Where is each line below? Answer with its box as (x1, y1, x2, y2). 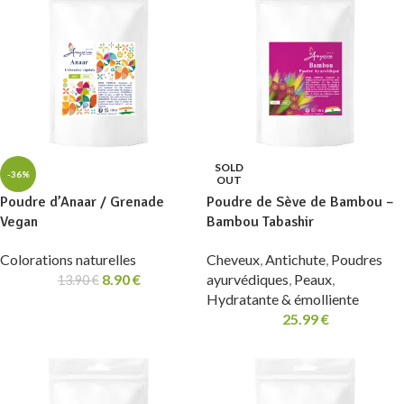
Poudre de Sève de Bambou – (207, 193, 394, 211)
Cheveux (207, 251, 260, 268)
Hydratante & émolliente (207, 290, 359, 308)
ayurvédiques (207, 271, 289, 288)
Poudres (331, 251, 382, 268)
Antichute (265, 251, 326, 268)
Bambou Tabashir (207, 213, 314, 231)
